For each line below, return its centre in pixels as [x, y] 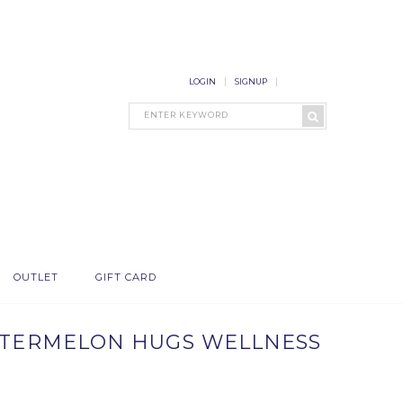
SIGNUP [251, 81]
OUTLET [36, 277]
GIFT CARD [126, 277]
